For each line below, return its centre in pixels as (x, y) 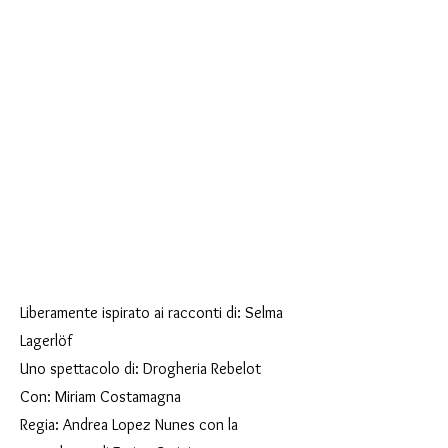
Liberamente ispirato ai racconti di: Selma (151, 312)
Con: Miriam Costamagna (100, 396)
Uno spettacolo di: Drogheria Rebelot (140, 368)
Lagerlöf (46, 340)
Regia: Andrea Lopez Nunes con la (129, 424)
